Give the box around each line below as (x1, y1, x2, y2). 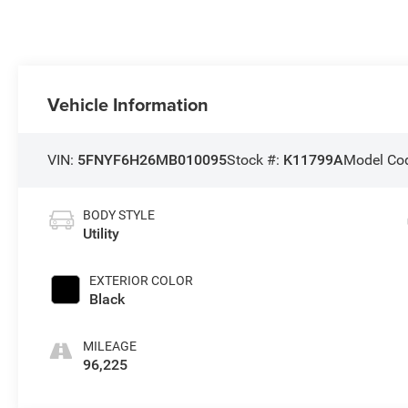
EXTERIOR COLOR (89, 273, 194, 289)
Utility (83, 225, 120, 243)
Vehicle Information (47, 91, 209, 118)
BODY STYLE (83, 208, 156, 223)
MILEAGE (83, 339, 138, 354)
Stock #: (227, 151, 284, 169)
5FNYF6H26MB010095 (77, 151, 228, 169)
